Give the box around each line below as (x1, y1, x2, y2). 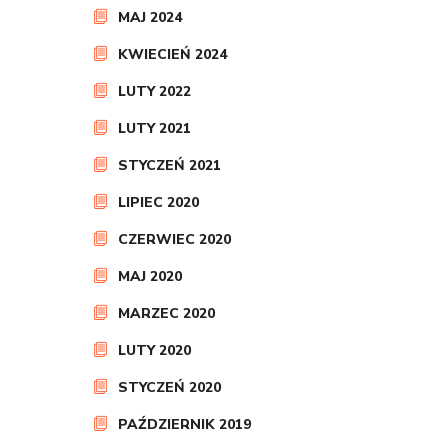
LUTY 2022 (118, 82, 191, 101)
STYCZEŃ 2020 (118, 378, 221, 397)
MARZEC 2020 (118, 304, 215, 323)
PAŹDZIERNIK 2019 (118, 415, 251, 434)
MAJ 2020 (118, 267, 182, 286)
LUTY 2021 (118, 119, 191, 138)
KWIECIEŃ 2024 (118, 45, 227, 64)
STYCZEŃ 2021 (118, 156, 221, 175)
